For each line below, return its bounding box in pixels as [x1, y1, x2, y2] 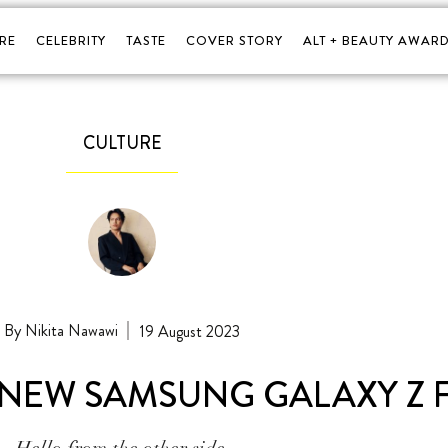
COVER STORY [185, 31, 283, 50]
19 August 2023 [139, 319, 241, 343]
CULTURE [82, 130, 162, 156]
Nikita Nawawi [20, 318, 118, 342]
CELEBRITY [35, 31, 106, 50]
